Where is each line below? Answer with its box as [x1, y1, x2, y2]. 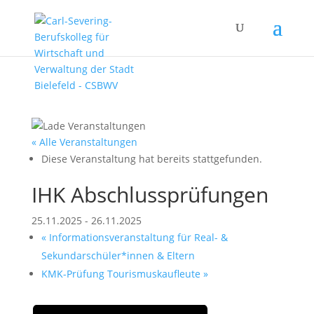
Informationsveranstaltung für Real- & [46, 231, 228, 244]
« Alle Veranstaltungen [31, 135, 137, 149]
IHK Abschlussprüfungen [31, 180, 268, 209]
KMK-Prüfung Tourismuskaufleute [41, 267, 203, 280]
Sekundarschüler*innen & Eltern [41, 249, 195, 262]
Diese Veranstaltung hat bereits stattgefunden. [41, 152, 262, 165]
